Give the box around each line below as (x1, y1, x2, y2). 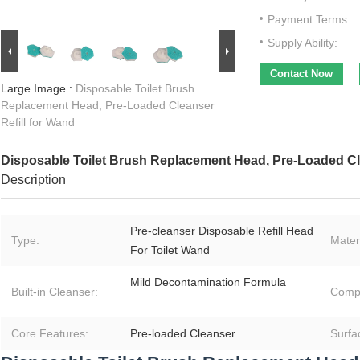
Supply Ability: (268, 36, 337, 50)
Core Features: (11, 327, 88, 341)
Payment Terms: (268, 13, 350, 27)
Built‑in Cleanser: (11, 285, 98, 299)
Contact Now (270, 67, 333, 80)
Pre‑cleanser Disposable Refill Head (130, 224, 313, 238)
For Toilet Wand (130, 243, 210, 257)
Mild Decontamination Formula (130, 276, 286, 289)
